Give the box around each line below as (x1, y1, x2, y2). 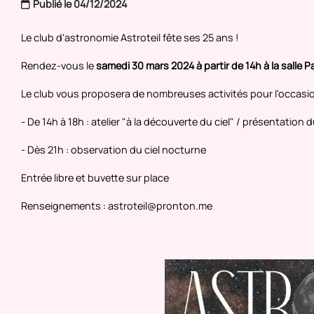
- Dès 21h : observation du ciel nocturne (21, 142, 206, 156)
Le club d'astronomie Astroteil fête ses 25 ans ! (21, 30, 239, 44)
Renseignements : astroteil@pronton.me (21, 198, 212, 212)
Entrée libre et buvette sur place (21, 170, 169, 184)
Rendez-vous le (21, 58, 96, 72)
